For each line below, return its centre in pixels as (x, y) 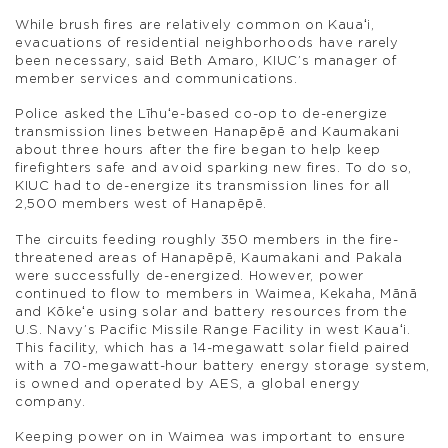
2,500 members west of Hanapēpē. (141, 205)
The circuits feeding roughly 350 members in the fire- (207, 240)
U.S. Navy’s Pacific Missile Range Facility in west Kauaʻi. (213, 330)
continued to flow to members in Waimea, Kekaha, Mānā (216, 294)
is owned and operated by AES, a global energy (188, 384)
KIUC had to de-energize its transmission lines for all (203, 187)
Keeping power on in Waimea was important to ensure (210, 437)
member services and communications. (156, 79)
